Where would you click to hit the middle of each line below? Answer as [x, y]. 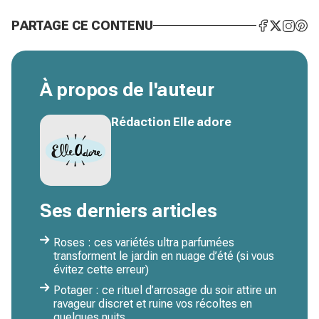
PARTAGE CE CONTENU [82, 26]
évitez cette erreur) [101, 270]
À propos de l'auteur [127, 90]
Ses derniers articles [129, 211]
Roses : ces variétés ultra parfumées [144, 243]
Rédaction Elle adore [171, 122]
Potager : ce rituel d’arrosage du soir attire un [165, 291]
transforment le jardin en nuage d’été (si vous [164, 256]
